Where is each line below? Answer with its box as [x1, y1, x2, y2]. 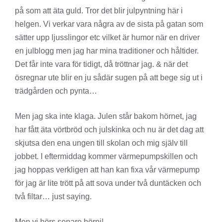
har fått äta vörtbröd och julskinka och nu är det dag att [15, 125, 204, 134]
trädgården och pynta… [15, 87, 97, 95]
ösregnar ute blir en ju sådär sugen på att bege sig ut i [15, 73, 203, 82]
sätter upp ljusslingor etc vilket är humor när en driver [15, 33, 200, 42]
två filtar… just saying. [15, 192, 92, 201]
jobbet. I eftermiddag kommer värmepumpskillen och [15, 152, 198, 161]
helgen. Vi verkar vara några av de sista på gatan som [15, 20, 203, 28]
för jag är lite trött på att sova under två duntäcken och [15, 179, 201, 187]
